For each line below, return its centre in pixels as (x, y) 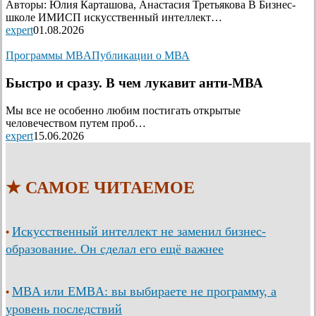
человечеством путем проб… (76, 123)
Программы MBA (49, 56)
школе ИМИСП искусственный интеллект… (114, 18)
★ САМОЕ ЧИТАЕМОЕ (100, 187)
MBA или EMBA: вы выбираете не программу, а (144, 291)
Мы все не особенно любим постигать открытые (123, 110)
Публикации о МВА (141, 56)
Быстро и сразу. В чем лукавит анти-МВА (134, 83)
